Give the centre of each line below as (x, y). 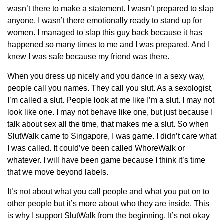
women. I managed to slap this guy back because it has (105, 33)
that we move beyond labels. (58, 172)
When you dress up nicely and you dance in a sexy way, (106, 76)
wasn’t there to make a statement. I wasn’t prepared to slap (111, 9)
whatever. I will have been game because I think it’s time (106, 160)
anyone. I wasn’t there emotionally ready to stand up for (105, 21)
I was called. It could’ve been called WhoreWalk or (96, 148)
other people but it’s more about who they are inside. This (108, 204)
